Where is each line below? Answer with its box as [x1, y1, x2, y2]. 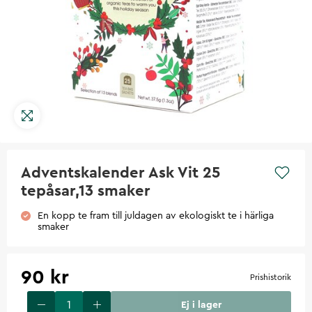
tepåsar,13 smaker [21, 182, 150, 198]
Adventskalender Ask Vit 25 [21, 164, 220, 180]
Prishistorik [250, 272, 291, 281]
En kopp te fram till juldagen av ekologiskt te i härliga [38, 210, 274, 221]
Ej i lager [180, 299, 221, 310]
